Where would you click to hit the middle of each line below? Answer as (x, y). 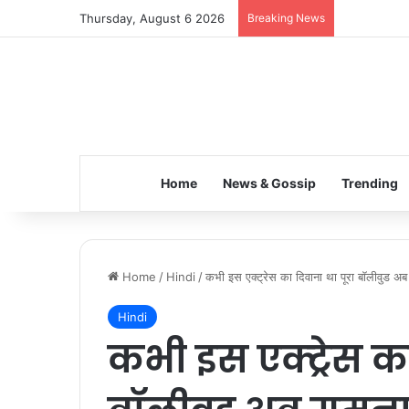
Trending (369, 183)
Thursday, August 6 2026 (152, 18)
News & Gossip (269, 183)
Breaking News (286, 18)
